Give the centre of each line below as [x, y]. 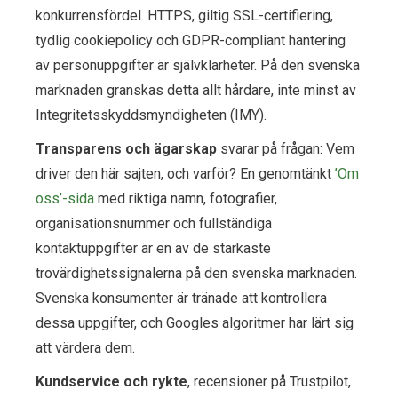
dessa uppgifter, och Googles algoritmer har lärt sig [195, 322]
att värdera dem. [85, 347]
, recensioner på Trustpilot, [269, 381]
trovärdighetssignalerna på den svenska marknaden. [196, 273]
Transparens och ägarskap [126, 148]
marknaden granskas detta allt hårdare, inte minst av [196, 90]
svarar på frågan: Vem [286, 148]
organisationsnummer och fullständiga [154, 223]
